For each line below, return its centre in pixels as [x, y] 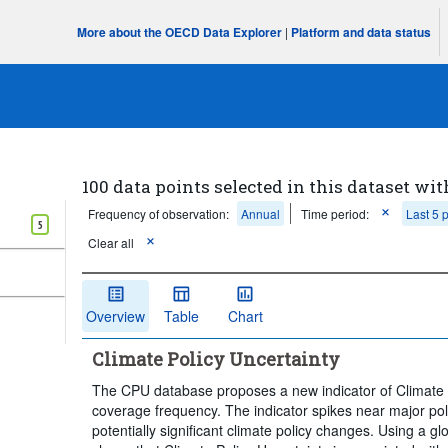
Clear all [111, 242]
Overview [116, 315]
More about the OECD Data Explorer [180, 32]
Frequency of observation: [159, 213]
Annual [261, 213]
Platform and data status [361, 32]
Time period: [335, 213]
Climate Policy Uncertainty [216, 358]
